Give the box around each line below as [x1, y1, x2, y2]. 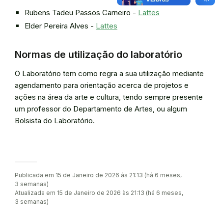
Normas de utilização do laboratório [15, 49, 182, 60]
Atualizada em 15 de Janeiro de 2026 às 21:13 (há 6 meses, [15, 189, 183, 196]
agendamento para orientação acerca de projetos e [15, 81, 189, 90]
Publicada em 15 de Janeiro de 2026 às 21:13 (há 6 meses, [15, 171, 182, 179]
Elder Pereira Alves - [25, 21, 96, 30]
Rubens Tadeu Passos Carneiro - [25, 8, 138, 17]
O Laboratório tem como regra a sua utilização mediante [15, 69, 204, 78]
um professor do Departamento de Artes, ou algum [15, 104, 187, 113]
